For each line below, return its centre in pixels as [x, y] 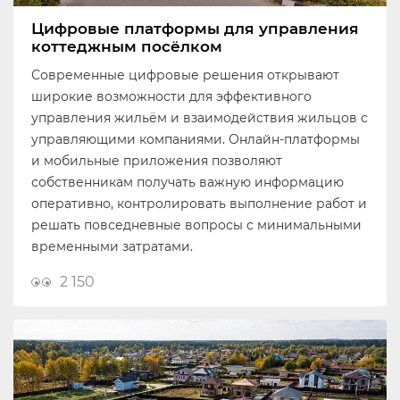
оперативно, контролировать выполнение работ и [199, 204]
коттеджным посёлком [127, 47]
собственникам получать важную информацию [187, 183]
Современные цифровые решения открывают [185, 75]
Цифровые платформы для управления [195, 29]
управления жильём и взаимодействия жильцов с [200, 118]
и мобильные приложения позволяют [157, 161]
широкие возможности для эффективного [171, 97]
